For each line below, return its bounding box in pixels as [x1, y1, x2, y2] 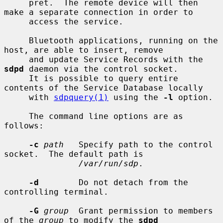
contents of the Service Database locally [4, 83, 203, 93]
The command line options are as [4, 111, 29, 121]
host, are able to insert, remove [4, 45, 163, 55]
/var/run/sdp [79, 158, 138, 168]
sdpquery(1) [54, 92, 109, 102]
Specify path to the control [64, 139, 213, 149]
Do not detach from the [39, 177, 188, 187]
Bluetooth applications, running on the [4, 35, 29, 45]
